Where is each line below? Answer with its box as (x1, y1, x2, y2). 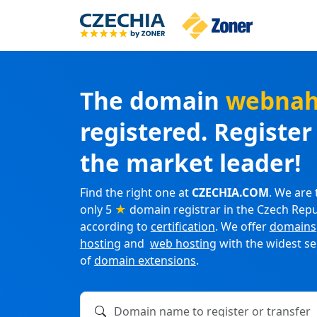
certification (150, 219, 215, 235)
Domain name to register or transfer (85, 299, 282, 315)
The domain (79, 84, 226, 117)
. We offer (214, 219, 270, 235)
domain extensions (93, 253, 196, 269)
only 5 (79, 202, 115, 218)
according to (79, 219, 151, 235)
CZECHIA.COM (191, 185, 269, 201)
